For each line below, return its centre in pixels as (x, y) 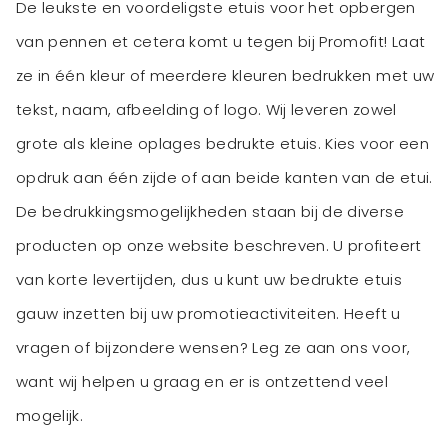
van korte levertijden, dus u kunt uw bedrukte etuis (209, 280)
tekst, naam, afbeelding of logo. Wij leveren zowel (206, 110)
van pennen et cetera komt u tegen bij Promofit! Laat (221, 42)
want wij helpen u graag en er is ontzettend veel (202, 382)
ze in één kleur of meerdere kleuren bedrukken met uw (225, 76)
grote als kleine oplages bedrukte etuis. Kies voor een (223, 144)
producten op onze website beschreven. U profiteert (219, 246)
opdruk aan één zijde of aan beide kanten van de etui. (224, 178)
